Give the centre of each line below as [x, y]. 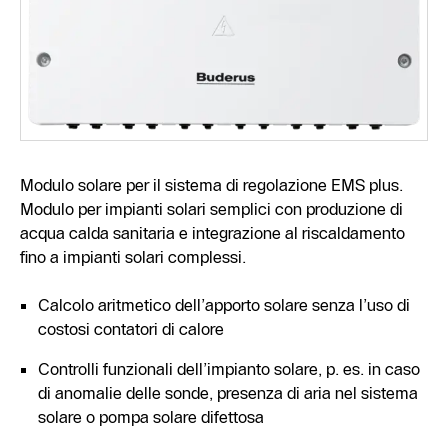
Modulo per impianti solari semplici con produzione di [211, 208]
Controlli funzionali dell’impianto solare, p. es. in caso [229, 368]
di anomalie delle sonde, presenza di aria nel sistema [228, 392]
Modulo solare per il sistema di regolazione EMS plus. [211, 184]
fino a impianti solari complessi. [133, 256]
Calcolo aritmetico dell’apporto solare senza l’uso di [224, 304]
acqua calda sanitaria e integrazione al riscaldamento [212, 232]
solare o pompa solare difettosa [151, 416]
